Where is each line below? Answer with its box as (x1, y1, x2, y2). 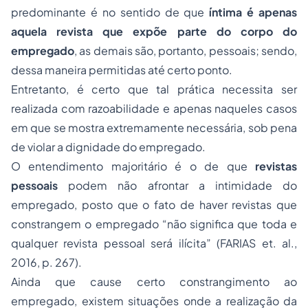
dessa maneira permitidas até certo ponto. (11, 63, 232, 77)
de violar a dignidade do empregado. (11, 140, 206, 154)
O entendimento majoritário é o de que (11, 159, 255, 173)
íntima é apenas (209, 5, 297, 19)
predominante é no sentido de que (11, 5, 210, 19)
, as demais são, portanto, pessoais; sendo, (74, 43, 297, 58)
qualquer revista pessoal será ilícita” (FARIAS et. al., (11, 236, 297, 250)
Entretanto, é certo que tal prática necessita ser (11, 82, 297, 96)
